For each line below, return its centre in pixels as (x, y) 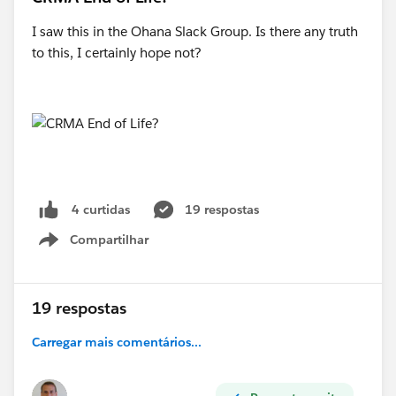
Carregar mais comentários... (117, 343)
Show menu (114, 249)
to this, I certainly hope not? (118, 52)
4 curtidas (101, 209)
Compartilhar (109, 240)
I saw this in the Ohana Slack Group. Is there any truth (195, 31)
